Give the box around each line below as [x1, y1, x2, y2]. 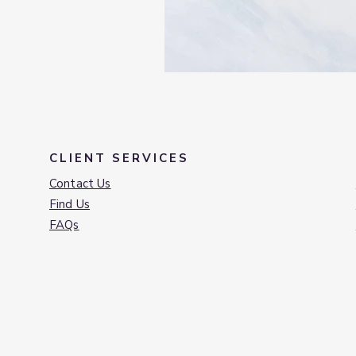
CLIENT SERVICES [49, 150, 189, 166]
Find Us [49, 196, 91, 212]
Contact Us [49, 176, 111, 192]
